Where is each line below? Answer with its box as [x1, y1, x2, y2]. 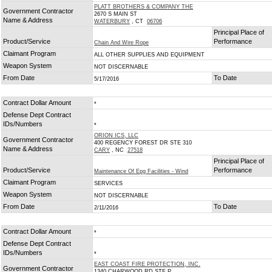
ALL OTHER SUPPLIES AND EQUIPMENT [94, 52, 205, 58]
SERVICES [94, 180, 123, 186]
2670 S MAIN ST [94, 11, 137, 17]
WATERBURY [94, 18, 130, 24]
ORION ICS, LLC [94, 132, 138, 138]
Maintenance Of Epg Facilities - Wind [94, 168, 188, 174]
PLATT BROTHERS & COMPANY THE [94, 4, 193, 10]
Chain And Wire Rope [94, 39, 149, 46]
